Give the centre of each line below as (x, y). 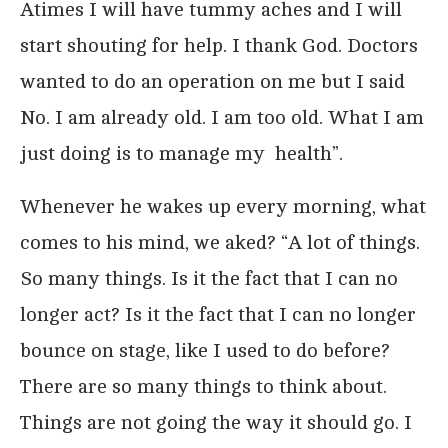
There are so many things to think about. (203, 386)
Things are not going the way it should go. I (216, 422)
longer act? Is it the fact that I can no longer (218, 314)
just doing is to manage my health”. (181, 153)
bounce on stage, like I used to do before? (205, 350)
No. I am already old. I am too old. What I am (222, 117)
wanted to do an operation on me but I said (212, 81)
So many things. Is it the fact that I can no (209, 278)
